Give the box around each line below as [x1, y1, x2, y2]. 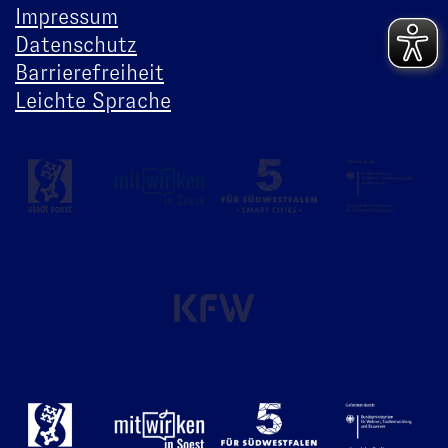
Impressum [15, 3, 118, 29]
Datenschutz [15, 31, 137, 57]
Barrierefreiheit [15, 59, 164, 85]
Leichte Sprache [15, 87, 171, 113]
